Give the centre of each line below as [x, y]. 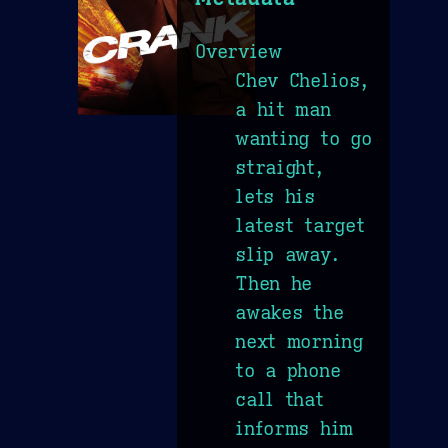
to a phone [288, 369]
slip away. [287, 253]
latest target [300, 224]
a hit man [283, 108]
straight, [279, 166]
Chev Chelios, [302, 79]
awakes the [289, 311]
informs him [294, 427]
